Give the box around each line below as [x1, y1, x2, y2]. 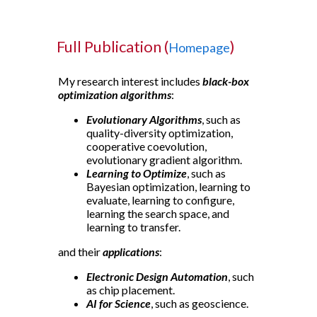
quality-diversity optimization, [86, 126, 233, 139]
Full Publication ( [56, 37, 168, 56]
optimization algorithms [57, 88, 171, 101]
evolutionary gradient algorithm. [86, 153, 242, 166]
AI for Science [86, 296, 151, 310]
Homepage [168, 40, 230, 55]
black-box [202, 74, 249, 88]
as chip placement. [86, 283, 175, 296]
